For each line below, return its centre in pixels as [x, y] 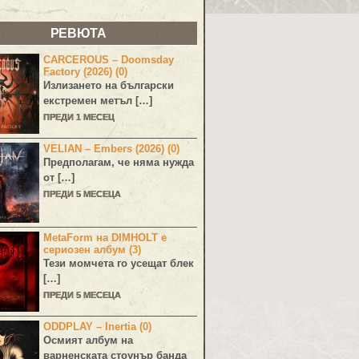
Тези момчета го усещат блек [119, 263]
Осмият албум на [89, 340]
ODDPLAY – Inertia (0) [98, 327]
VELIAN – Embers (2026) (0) [112, 149]
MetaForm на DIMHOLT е [105, 238]
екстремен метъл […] [98, 101]
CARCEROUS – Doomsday [109, 60]
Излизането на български [109, 85]
